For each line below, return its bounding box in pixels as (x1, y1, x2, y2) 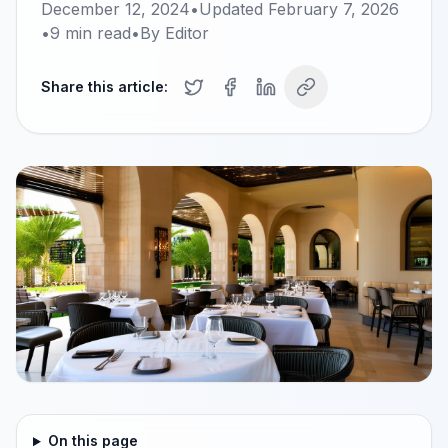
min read (60, 23, 131, 43)
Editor (165, 23, 209, 43)
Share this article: (41, 78, 168, 95)
